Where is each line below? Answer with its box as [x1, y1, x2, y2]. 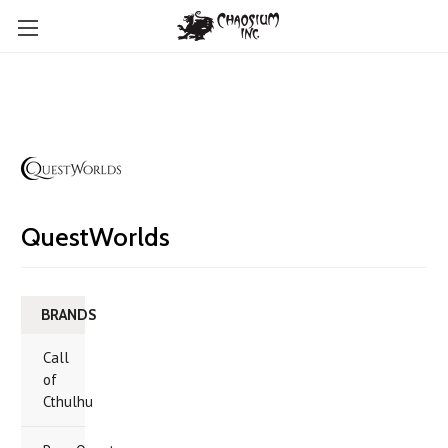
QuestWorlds [21, 221, 170, 253]
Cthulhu [43, 392, 93, 411]
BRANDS [41, 306, 96, 324]
